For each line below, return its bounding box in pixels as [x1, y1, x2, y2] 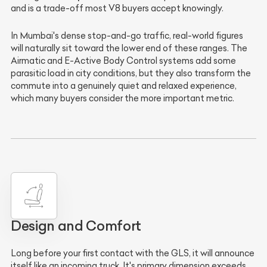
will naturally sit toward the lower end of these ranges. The [11, 43, 247, 54]
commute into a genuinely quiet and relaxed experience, [11, 80, 237, 92]
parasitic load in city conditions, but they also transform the [11, 68, 251, 79]
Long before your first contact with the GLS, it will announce [11, 247, 254, 259]
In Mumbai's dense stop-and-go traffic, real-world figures [11, 30, 243, 42]
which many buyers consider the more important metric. [11, 93, 234, 104]
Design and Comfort [11, 217, 141, 234]
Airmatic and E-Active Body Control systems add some [11, 55, 236, 67]
